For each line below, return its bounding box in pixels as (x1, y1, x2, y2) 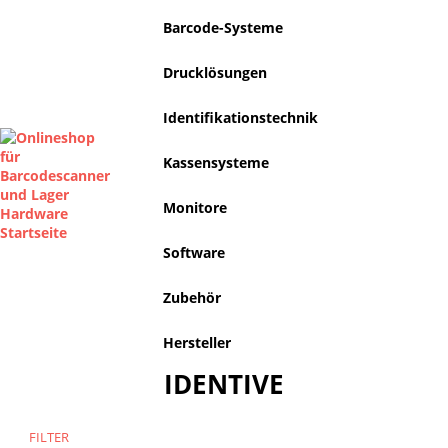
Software (163, 243, 225, 262)
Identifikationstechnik (163, 108, 318, 127)
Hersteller (163, 333, 231, 352)
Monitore (163, 198, 227, 217)
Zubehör (163, 288, 221, 307)
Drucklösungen (163, 63, 267, 82)
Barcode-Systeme (163, 18, 283, 37)
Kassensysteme (163, 153, 269, 172)
